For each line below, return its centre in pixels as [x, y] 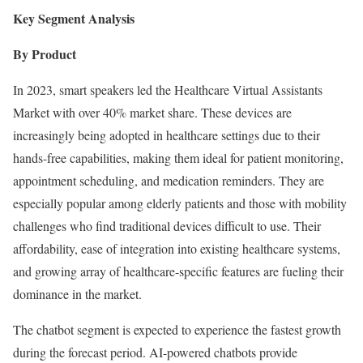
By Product [45, 54]
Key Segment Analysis [74, 19]
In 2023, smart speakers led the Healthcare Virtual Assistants [168, 90]
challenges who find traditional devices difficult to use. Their [167, 226]
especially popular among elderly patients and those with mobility [180, 203]
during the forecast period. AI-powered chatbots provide [155, 352]
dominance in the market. [77, 294]
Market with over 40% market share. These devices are [152, 113]
